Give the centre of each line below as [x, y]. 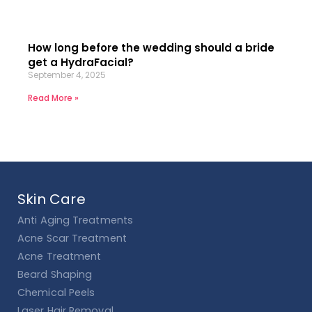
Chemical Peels [56, 292]
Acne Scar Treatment [72, 238]
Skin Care [52, 199]
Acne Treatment [60, 256]
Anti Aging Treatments [76, 220]
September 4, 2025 [67, 75]
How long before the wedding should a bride [151, 47]
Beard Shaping [55, 274]
